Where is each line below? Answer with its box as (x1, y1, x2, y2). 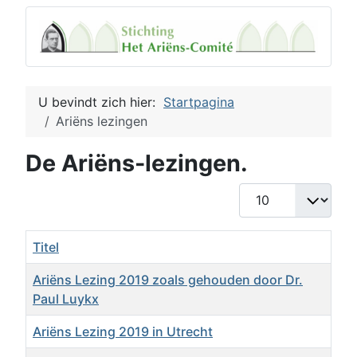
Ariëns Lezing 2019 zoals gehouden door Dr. (33, 271, 303, 288)
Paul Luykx (33, 290, 99, 307)
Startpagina (163, 93, 234, 110)
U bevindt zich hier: (38, 93, 163, 110)
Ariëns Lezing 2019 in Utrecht (33, 323, 213, 339)
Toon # (238, 183, 280, 200)
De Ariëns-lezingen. (25, 148, 248, 177)
